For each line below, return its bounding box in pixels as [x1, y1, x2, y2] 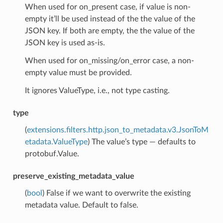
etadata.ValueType [24, 137, 88, 146]
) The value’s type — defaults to [87, 137, 196, 146]
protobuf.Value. [24, 149, 79, 158]
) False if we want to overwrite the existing [42, 189, 191, 197]
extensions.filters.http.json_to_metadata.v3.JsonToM [26, 125, 209, 134]
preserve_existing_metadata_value [12, 172, 134, 180]
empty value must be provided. [24, 68, 132, 77]
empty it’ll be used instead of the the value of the [24, 14, 195, 23]
